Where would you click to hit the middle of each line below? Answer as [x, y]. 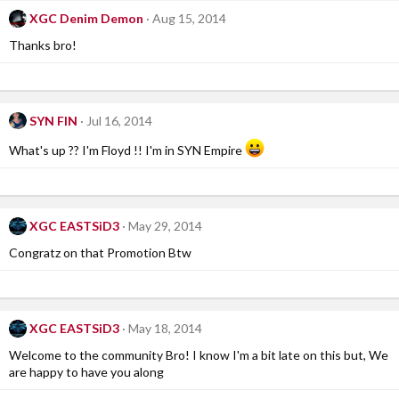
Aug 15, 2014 [189, 19]
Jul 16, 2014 [119, 120]
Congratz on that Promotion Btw [100, 252]
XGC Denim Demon [86, 19]
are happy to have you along [86, 371]
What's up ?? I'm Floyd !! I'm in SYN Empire [127, 151]
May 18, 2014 [165, 328]
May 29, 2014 [165, 226]
